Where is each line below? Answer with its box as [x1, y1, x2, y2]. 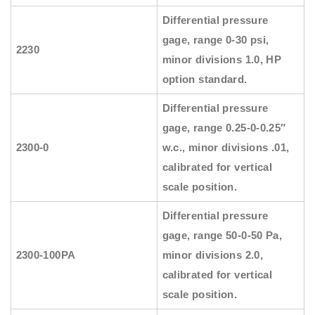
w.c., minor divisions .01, [162, 141, 290, 154]
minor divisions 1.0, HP [162, 53, 282, 66]
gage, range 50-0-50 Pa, [162, 229, 283, 242]
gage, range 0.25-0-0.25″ [162, 122, 286, 134]
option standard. [162, 73, 247, 86]
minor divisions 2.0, [162, 249, 264, 262]
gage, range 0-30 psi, [162, 34, 269, 46]
